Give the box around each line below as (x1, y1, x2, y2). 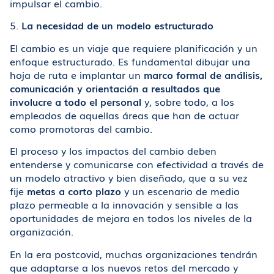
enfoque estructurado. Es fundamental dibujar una (10, 53, 250, 68)
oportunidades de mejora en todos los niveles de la (10, 210, 252, 226)
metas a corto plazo (27, 183, 121, 199)
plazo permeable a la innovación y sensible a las (10, 197, 239, 212)
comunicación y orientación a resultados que (10, 80, 220, 95)
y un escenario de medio (121, 183, 240, 199)
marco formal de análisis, (144, 67, 262, 82)
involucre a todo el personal (10, 94, 141, 109)
